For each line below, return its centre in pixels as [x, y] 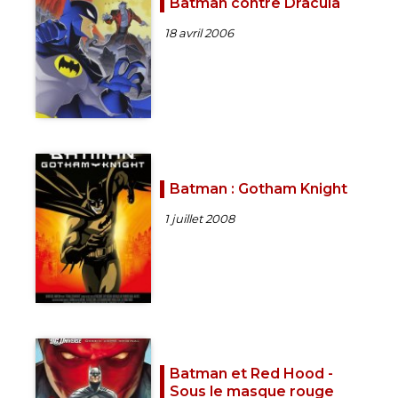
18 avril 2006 [199, 33]
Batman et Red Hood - [251, 374]
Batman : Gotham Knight [259, 188]
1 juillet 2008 [199, 218]
